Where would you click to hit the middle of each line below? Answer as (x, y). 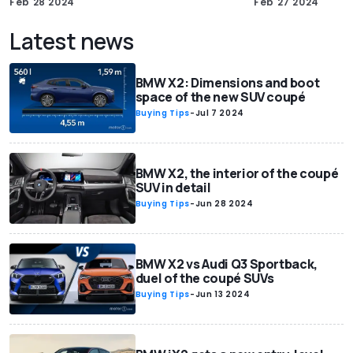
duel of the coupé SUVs (205, 279)
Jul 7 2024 (219, 113)
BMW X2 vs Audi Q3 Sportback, (227, 264)
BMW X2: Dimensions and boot (227, 83)
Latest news (72, 41)
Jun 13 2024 (223, 295)
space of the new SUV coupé (220, 97)
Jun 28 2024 (224, 204)
